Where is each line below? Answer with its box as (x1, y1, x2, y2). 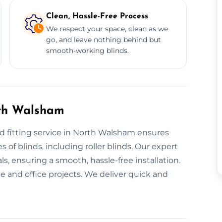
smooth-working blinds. (46, 46, 129, 55)
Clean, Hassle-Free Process (46, 12, 148, 20)
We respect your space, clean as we (46, 24, 168, 33)
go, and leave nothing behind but (46, 35, 161, 44)
